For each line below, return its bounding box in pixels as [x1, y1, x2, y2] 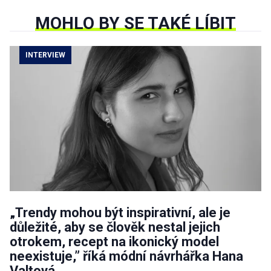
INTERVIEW [25, 51, 65, 60]
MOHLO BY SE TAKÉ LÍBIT [35, 13, 236, 34]
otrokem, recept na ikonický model [10, 234, 219, 250]
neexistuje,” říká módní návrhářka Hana [10, 249, 243, 264]
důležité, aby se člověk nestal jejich [10, 220, 220, 235]
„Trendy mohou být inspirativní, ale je [10, 205, 230, 221]
